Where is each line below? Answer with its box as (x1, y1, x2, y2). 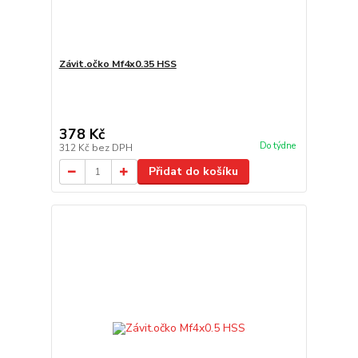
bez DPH (91, 141, 133, 154)
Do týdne (259, 140, 296, 153)
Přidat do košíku (148, 164, 238, 179)
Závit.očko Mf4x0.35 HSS (58, 58, 177, 70)
